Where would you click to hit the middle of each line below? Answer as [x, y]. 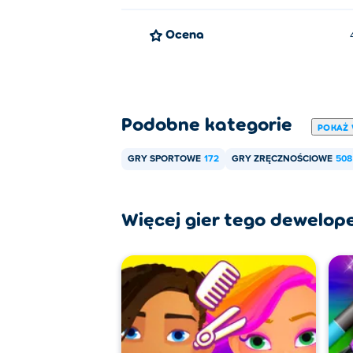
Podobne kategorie [207, 123]
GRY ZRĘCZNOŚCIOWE [282, 159]
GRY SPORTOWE [164, 159]
